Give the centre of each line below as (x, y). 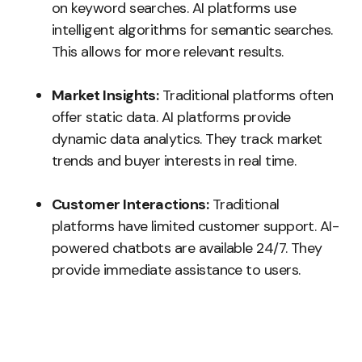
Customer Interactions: (130, 204)
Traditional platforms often (246, 95)
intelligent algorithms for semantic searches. (192, 30)
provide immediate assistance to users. (176, 270)
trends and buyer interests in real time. (174, 161)
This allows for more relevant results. (168, 52)
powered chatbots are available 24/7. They (187, 248)
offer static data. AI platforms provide (171, 117)
